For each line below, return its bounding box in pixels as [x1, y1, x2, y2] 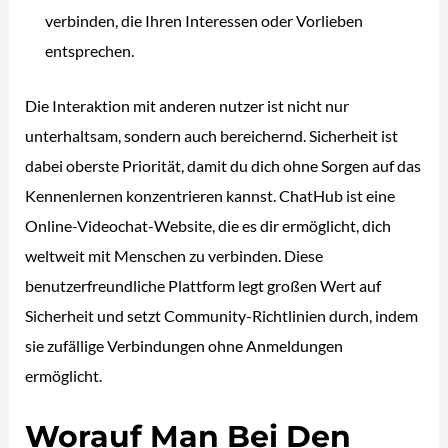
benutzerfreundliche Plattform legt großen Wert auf [25, 275, 382, 295]
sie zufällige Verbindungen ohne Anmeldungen [25, 335, 344, 355]
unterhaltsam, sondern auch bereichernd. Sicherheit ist [25, 125, 399, 145]
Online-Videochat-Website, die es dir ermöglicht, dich [25, 215, 392, 235]
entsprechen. [45, 41, 135, 61]
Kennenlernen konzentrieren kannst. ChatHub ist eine [25, 185, 396, 205]
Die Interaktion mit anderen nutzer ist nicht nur [25, 95, 350, 115]
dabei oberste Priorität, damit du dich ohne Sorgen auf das [25, 155, 422, 175]
